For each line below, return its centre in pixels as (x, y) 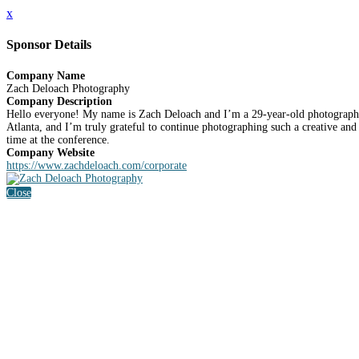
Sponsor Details (49, 45)
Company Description (59, 101)
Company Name (46, 75)
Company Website (50, 152)
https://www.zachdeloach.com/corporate (97, 165)
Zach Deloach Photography (68, 88)
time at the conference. (58, 139)
